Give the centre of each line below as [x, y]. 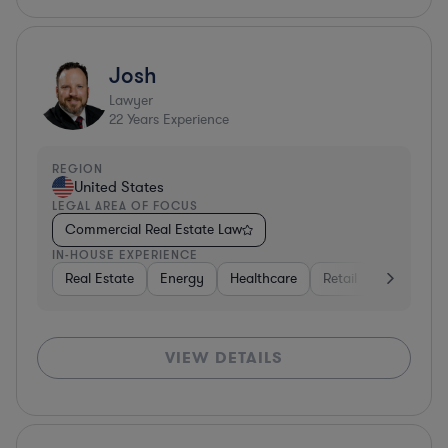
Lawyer [131, 100]
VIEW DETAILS [224, 357]
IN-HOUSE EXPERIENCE [125, 254]
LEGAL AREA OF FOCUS [125, 205]
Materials [411, 278]
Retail [340, 278]
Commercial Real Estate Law [153, 229]
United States [119, 186]
